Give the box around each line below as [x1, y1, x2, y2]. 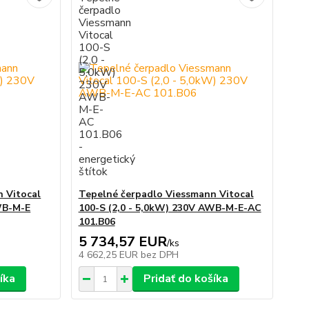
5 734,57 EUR [78, 232, 167, 251]
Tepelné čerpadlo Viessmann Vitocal [78, 188, 254, 201]
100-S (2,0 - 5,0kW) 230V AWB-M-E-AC [78, 201, 261, 215]
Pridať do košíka [143, 271, 228, 286]
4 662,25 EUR [78, 248, 141, 261]
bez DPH [140, 248, 179, 261]
